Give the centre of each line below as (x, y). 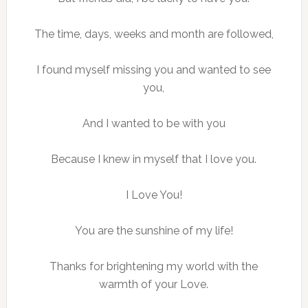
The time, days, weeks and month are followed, (154, 34)
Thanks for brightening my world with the (154, 267)
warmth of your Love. (154, 285)
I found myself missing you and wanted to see (154, 70)
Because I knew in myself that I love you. (154, 159)
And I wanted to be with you (154, 124)
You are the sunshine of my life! (154, 231)
